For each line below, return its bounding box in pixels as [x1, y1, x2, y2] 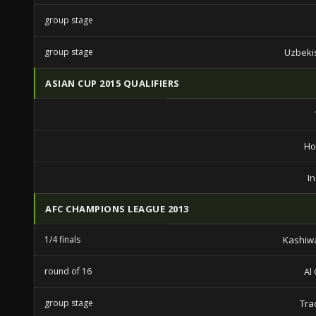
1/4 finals [44, 233, 80, 245]
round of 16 [44, 265, 92, 277]
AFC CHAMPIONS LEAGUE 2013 [45, 202, 189, 215]
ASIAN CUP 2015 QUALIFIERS [45, 77, 180, 90]
